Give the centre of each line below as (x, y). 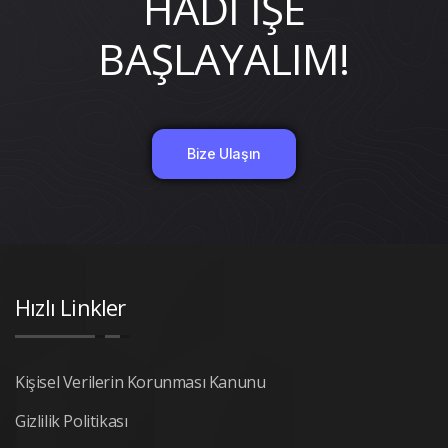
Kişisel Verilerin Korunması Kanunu (140, 382)
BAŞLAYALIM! (224, 58)
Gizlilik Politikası (71, 421)
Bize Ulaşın (224, 153)
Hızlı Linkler (70, 307)
